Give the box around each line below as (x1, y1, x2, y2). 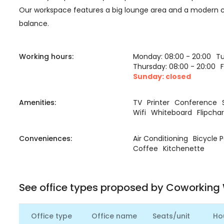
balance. (19, 18, 49, 28)
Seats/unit (152, 211, 190, 221)
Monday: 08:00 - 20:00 (133, 51, 211, 61)
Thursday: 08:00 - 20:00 (133, 61, 216, 71)
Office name (91, 211, 137, 221)
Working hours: (19, 51, 73, 61)
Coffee (133, 143, 158, 153)
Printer (147, 97, 170, 107)
